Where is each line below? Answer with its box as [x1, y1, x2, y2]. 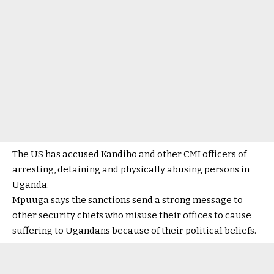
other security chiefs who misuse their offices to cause [12, 210, 251, 221]
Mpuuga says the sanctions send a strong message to [12, 194, 243, 206]
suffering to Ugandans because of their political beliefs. [12, 225, 258, 236]
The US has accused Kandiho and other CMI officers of [12, 149, 246, 160]
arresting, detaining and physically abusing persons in [12, 164, 250, 175]
